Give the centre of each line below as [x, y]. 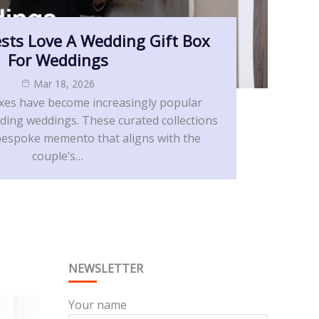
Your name [98, 304]
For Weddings [58, 60]
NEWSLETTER [106, 268]
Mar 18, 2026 [64, 84]
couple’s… [58, 156]
